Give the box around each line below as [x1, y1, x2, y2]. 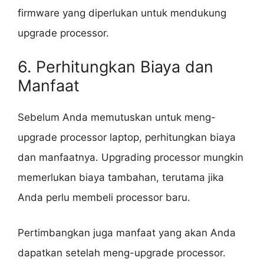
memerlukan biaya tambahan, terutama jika [18, 171, 224, 184]
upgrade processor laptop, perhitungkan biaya [18, 131, 236, 144]
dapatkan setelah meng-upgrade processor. [18, 246, 226, 259]
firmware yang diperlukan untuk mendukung [18, 6, 226, 19]
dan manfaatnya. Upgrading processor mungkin [18, 151, 243, 164]
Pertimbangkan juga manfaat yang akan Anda [18, 226, 236, 239]
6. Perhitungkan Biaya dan [18, 57, 213, 77]
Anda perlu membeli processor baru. [18, 192, 190, 204]
